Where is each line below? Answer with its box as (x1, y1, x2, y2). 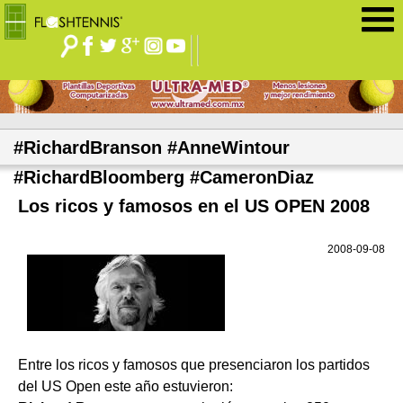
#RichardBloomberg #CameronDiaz (13, 167, 314, 188)
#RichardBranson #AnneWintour (13, 138, 290, 158)
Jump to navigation (141, 53, 262, 68)
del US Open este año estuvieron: (18, 379, 233, 395)
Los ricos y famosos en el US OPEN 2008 (18, 196, 370, 217)
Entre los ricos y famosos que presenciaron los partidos (18, 357, 370, 373)
